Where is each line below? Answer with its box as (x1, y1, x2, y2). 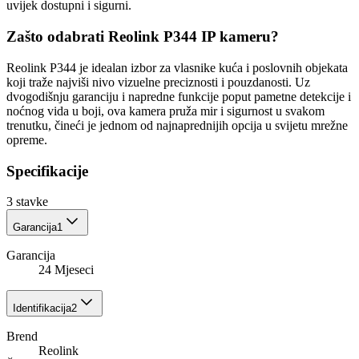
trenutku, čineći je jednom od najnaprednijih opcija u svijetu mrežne (6, 118, 348, 132)
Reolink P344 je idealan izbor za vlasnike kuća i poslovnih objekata (6, 60, 348, 75)
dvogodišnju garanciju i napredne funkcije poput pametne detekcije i (6, 89, 351, 103)
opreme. (6, 132, 47, 147)
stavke (16, 195, 48, 209)
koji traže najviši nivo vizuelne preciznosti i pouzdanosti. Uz (6, 75, 310, 89)
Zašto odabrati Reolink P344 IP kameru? (6, 28, 279, 46)
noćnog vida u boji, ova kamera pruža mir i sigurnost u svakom (6, 103, 325, 118)
